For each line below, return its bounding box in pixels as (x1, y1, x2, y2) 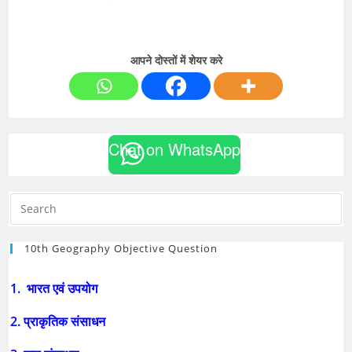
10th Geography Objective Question (24, 240, 218, 255)
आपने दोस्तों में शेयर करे (130, 52, 222, 68)
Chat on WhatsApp (108, 137, 240, 160)
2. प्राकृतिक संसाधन (10, 312, 109, 330)
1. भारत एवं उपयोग (10, 279, 101, 297)
